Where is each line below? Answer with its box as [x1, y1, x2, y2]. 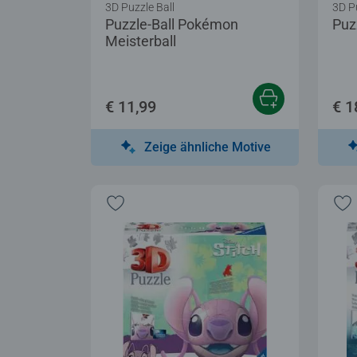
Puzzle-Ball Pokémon [105, 15, 238, 33]
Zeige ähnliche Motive [144, 139, 271, 155]
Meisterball [105, 32, 176, 49]
